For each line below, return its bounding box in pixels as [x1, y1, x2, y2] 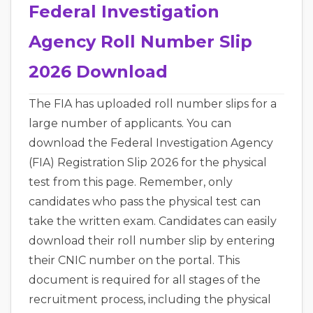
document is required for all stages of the [29, 273, 261, 286]
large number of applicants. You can [29, 117, 231, 130]
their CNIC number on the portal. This [29, 254, 240, 267]
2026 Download [29, 61, 168, 82]
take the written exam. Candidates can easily [29, 214, 277, 228]
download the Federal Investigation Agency [29, 136, 273, 150]
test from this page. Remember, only [29, 175, 233, 189]
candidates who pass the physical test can [29, 195, 261, 208]
